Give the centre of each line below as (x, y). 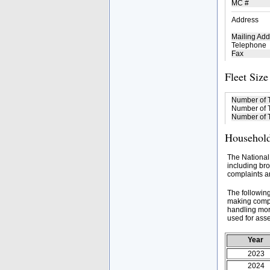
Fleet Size (246, 77)
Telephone (249, 45)
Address (245, 20)
